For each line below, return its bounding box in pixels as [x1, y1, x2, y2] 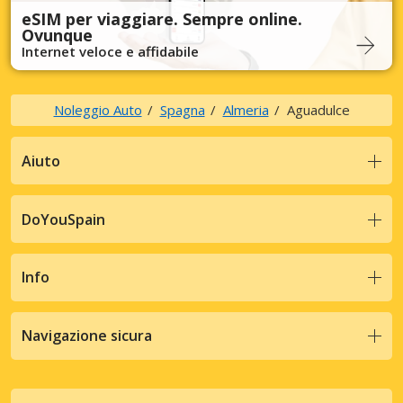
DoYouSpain [22, 209, 105, 229]
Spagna [159, 101, 205, 120]
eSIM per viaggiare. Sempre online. [22, 8, 302, 31]
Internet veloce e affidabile [22, 42, 199, 61]
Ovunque [22, 24, 93, 47]
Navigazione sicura [22, 326, 152, 346]
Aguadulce [286, 101, 350, 120]
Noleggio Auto [53, 101, 142, 120]
